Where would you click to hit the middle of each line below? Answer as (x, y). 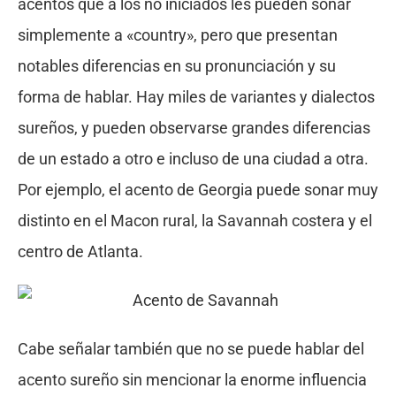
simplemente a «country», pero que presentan (177, 34)
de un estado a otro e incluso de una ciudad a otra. (193, 158)
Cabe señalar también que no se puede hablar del (190, 348)
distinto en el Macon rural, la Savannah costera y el (194, 220)
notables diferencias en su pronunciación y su (176, 65)
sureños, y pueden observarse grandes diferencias (194, 127)
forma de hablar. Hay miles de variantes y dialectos (196, 96)
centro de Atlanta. (80, 251)
